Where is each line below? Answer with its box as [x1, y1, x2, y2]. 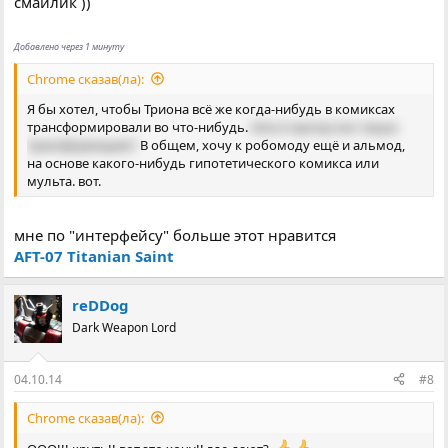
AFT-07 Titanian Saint [14, 246, 175, 267]
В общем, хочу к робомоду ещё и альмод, [137, 135, 406, 154]
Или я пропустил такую [251, 117, 399, 136]
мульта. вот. [27, 171, 102, 190]
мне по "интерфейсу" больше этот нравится [14, 225, 337, 246]
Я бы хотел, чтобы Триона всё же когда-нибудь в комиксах [27, 99, 396, 118]
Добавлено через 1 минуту [14, 40, 125, 54]
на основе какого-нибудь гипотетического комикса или [27, 153, 380, 172]
